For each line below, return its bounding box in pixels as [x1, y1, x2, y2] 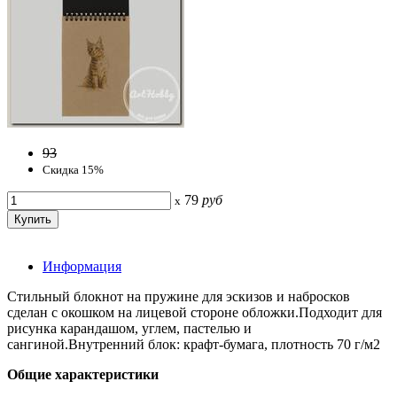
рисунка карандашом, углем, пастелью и [7, 320, 252, 336]
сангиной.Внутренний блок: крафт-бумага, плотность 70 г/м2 [7, 336, 380, 352]
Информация [43, 258, 121, 274]
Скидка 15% [43, 162, 104, 176]
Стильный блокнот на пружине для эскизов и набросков [7, 288, 350, 304]
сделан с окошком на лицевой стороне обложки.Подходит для [7, 304, 382, 320]
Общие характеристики [7, 366, 159, 382]
